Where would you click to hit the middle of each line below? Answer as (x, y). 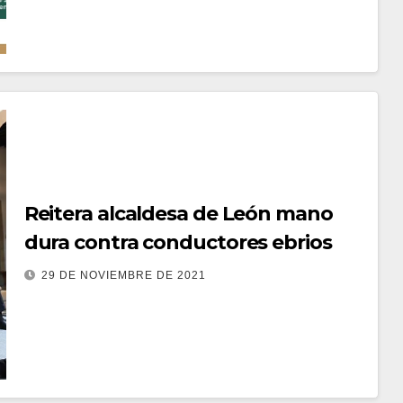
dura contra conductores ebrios (178, 242)
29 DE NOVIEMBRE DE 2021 (123, 275)
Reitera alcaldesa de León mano (178, 213)
